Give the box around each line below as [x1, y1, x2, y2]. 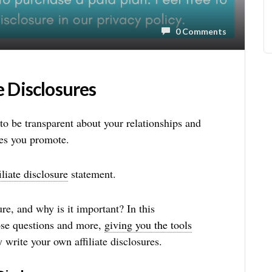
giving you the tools [104, 217, 192, 232]
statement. [67, 166, 116, 181]
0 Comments [170, 25, 226, 36]
